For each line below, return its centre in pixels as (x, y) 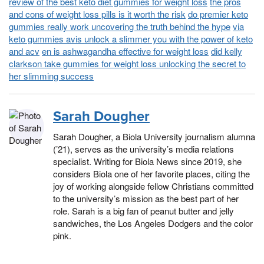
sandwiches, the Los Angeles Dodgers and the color (153, 223)
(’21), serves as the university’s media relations (143, 148)
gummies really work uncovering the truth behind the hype (120, 26)
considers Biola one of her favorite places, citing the (151, 173)
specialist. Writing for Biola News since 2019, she (147, 161)
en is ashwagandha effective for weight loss (125, 51)
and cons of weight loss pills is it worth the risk (97, 14)
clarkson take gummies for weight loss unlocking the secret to (127, 63)
